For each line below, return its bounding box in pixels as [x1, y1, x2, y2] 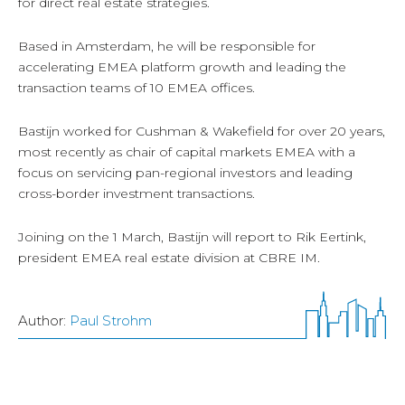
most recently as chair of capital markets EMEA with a [18, 144, 355, 161]
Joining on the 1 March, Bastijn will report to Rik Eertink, [18, 229, 366, 246]
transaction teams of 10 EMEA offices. [18, 80, 255, 97]
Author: [18, 312, 70, 330]
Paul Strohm [70, 312, 152, 330]
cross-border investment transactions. [18, 185, 255, 202]
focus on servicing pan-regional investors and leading [18, 165, 353, 182]
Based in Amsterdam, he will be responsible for [18, 38, 316, 55]
